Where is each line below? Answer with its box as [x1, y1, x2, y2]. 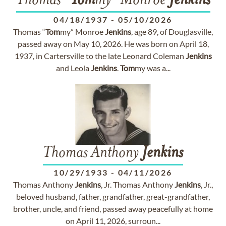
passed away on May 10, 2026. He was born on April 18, [17, 39, 209, 48]
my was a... [134, 63, 171, 73]
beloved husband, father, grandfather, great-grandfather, [16, 192, 210, 201]
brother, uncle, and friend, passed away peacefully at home [13, 204, 213, 213]
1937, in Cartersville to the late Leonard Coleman [14, 51, 186, 61]
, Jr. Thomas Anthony [101, 180, 175, 189]
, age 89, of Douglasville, [131, 27, 213, 36]
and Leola [55, 63, 91, 73]
